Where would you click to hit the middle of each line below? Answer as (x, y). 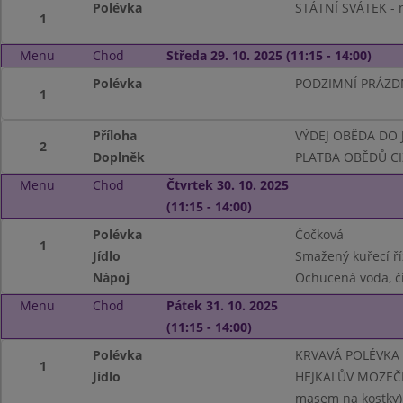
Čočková (319, 234)
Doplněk (119, 157)
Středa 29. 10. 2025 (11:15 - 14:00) (269, 55)
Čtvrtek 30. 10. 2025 (227, 185)
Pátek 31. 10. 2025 (222, 305)
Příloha (115, 135)
